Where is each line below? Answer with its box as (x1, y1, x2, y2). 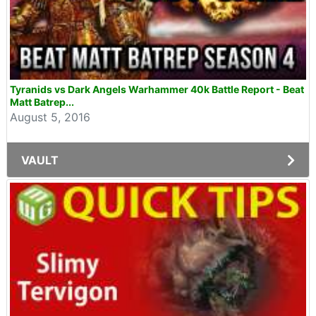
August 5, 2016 (10, 110, 90, 124)
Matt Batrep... (10, 96, 74, 108)
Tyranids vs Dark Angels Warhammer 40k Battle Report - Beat (10, 83, 304, 95)
